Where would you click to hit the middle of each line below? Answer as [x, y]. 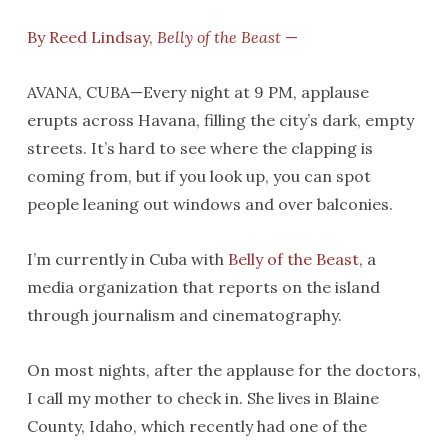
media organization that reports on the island [203, 287]
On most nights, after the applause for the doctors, [223, 370]
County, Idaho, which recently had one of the [196, 426]
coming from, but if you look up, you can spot [198, 176]
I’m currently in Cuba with [127, 259]
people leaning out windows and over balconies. [209, 204]
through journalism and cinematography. [184, 315]
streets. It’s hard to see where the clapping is [199, 148]
